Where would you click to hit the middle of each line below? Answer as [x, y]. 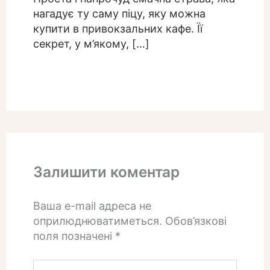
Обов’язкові [196, 221]
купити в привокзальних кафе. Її [118, 29]
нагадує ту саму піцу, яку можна [119, 14]
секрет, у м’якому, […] [91, 44]
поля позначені [74, 236]
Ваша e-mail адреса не [92, 206]
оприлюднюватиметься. [97, 221]
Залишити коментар [106, 171]
